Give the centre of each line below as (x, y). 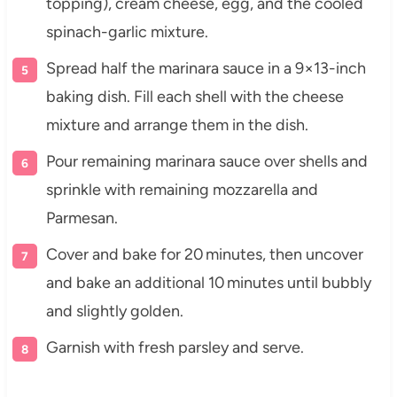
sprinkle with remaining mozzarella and (182, 189)
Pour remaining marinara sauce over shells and (206, 161)
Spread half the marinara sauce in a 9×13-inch (206, 68)
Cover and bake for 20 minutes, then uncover (204, 254)
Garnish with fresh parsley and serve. (175, 347)
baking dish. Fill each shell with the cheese (195, 96)
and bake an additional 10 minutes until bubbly (208, 282)
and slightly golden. (114, 311)
